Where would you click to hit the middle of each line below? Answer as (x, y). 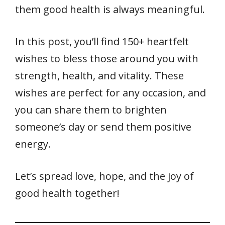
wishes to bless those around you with (107, 59)
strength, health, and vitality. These (99, 76)
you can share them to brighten (91, 110)
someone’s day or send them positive (103, 127)
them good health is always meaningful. (110, 10)
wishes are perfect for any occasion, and (110, 93)
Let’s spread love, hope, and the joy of (104, 176)
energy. (33, 144)
